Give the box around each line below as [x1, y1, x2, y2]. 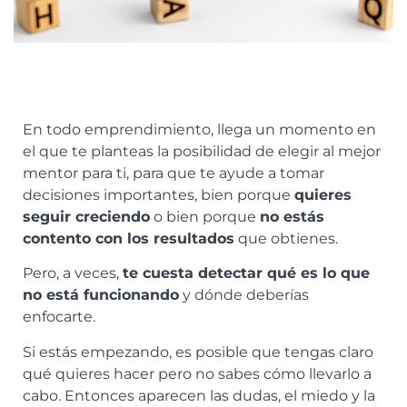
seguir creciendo [23, 208, 150, 226]
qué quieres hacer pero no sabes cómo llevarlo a [23, 364, 372, 382]
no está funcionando [23, 286, 179, 304]
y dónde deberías [179, 286, 309, 304]
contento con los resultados [23, 230, 234, 248]
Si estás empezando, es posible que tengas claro [23, 342, 373, 361]
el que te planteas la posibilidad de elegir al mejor [23, 143, 381, 161]
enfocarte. [23, 308, 99, 326]
